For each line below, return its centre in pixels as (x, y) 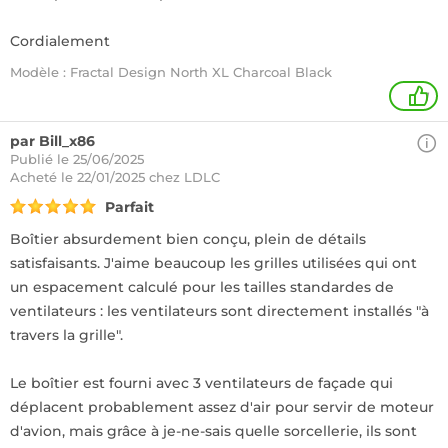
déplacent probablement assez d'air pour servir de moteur (222, 407)
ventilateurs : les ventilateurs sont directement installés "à (219, 311)
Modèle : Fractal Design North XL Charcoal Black (171, 72)
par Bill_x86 (52, 141)
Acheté (35, 177)
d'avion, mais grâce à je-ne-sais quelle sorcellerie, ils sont (213, 431)
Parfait (129, 207)
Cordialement (60, 41)
